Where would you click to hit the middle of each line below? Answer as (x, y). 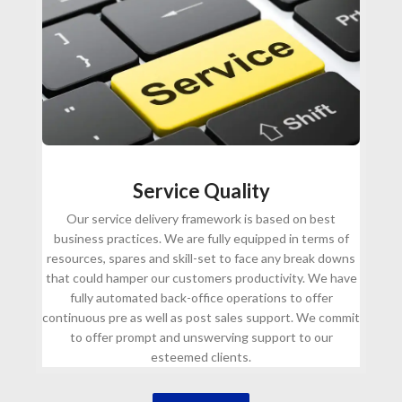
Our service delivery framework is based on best (201, 219)
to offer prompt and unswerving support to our (201, 337)
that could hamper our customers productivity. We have (201, 278)
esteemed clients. (201, 357)
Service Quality (201, 191)
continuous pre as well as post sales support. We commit (201, 318)
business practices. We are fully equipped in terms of (201, 239)
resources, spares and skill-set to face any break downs (201, 258)
